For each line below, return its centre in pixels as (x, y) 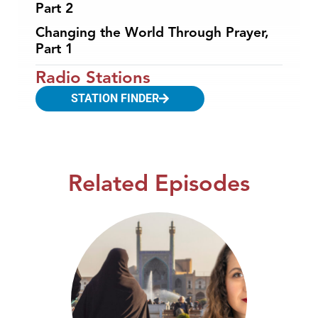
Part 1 (54, 49)
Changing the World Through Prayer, (152, 32)
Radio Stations (93, 77)
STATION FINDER (115, 98)
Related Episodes (159, 183)
